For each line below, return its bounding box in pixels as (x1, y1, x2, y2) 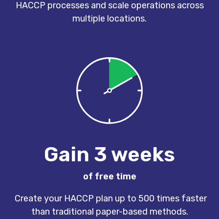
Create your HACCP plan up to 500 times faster (12, 193, 207, 204)
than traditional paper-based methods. (31, 206, 188, 217)
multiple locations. (72, 13, 147, 24)
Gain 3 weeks (44, 142, 175, 167)
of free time (83, 171, 136, 182)
